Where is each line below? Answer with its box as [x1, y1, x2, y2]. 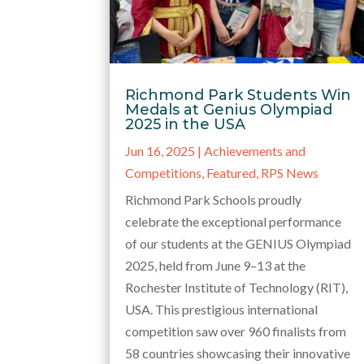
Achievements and [204, 142, 306, 158]
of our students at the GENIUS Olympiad [125, 235, 352, 251]
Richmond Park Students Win [125, 85, 352, 104]
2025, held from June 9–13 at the [125, 257, 306, 273]
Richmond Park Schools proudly [125, 191, 302, 207]
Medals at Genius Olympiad [125, 100, 333, 119]
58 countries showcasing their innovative [125, 344, 351, 361]
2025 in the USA [125, 115, 246, 133]
